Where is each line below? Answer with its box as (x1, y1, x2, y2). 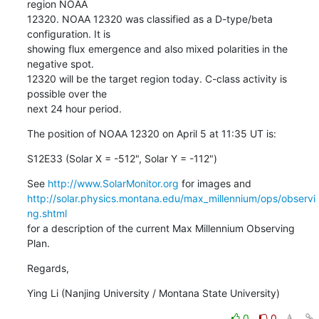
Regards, (26, 261, 69, 274)
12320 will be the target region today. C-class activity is (26, 72, 287, 85)
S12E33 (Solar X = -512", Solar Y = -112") (26, 152, 217, 164)
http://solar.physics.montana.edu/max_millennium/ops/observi (26, 192, 315, 204)
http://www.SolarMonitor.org (47, 177, 179, 189)
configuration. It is (26, 27, 110, 40)
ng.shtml (26, 206, 67, 219)
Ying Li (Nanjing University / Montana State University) (26, 286, 280, 299)
